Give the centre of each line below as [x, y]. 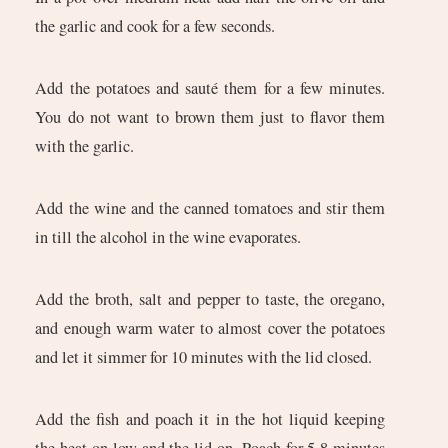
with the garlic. [85, 145]
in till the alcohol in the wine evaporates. [168, 236]
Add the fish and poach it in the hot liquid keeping [210, 418]
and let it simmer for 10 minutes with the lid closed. [204, 356]
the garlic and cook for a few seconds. [155, 25]
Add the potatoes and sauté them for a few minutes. [210, 87]
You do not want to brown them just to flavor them [210, 116]
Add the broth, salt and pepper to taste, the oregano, [210, 298]
